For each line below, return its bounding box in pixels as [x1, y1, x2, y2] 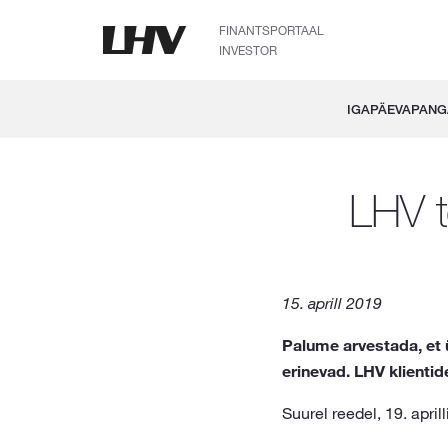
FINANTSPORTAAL [219, 22, 324, 38]
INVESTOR [219, 42, 277, 58]
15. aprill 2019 [281, 293, 382, 313]
